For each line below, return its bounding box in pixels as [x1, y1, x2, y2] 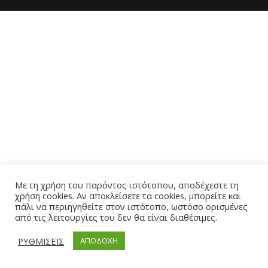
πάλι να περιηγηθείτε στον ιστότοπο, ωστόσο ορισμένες [15, 200, 248, 212]
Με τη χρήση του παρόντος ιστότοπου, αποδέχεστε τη [15, 179, 239, 191]
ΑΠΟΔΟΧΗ [80, 235, 118, 246]
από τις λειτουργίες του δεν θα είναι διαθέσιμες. [15, 211, 217, 223]
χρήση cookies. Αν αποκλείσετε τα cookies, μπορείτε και [15, 190, 241, 202]
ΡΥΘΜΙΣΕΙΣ [18, 234, 64, 247]
